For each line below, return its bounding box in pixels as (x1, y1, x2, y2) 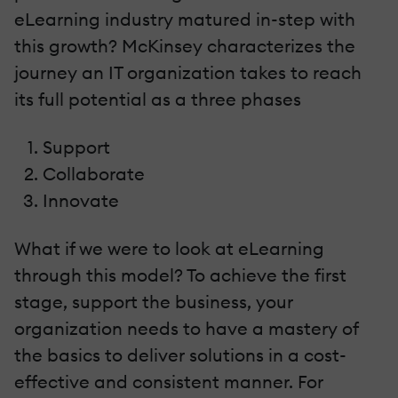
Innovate (43, 189, 119, 212)
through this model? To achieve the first (14, 264, 346, 287)
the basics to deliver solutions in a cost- (14, 344, 346, 367)
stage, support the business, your (14, 291, 293, 314)
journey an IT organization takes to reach (14, 61, 362, 84)
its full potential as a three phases (14, 88, 301, 111)
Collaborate (43, 163, 145, 186)
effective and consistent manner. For (14, 370, 323, 394)
